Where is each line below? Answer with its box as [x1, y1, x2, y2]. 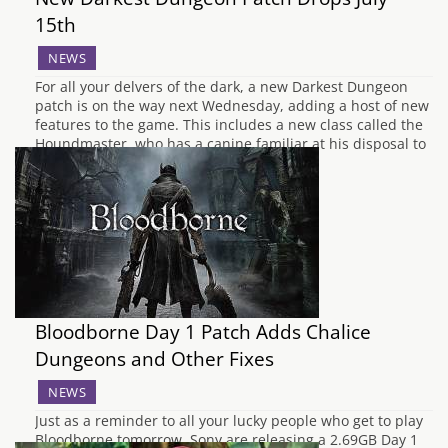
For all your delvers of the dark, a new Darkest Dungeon [35, 77, 408, 96]
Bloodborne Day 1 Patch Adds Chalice [35, 318, 371, 345]
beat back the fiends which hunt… [35, 153, 262, 172]
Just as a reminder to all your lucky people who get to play [35, 411, 423, 430]
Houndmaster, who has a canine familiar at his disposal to [35, 134, 426, 153]
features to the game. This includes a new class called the [35, 115, 423, 134]
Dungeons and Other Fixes [35, 345, 274, 372]
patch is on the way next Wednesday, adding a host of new [35, 96, 429, 115]
